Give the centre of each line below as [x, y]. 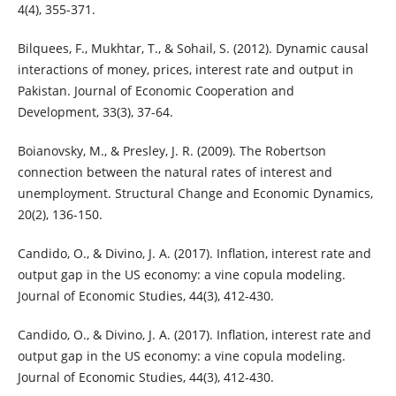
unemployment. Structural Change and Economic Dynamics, [195, 194]
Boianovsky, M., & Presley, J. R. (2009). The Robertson [171, 151]
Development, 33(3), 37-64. [95, 112]
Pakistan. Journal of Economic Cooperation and [156, 91]
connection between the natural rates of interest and [175, 172]
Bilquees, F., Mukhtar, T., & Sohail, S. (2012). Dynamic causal [193, 49]
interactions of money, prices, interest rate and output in [185, 70]
